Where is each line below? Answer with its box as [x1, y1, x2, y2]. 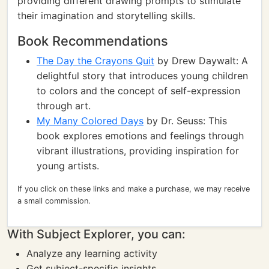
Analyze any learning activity [26, 247, 157, 259]
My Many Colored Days [37, 115, 144, 127]
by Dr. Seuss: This [144, 115, 227, 127]
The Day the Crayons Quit [37, 55, 154, 67]
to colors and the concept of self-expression [37, 85, 240, 97]
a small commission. [17, 196, 91, 205]
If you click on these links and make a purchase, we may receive [17, 184, 250, 193]
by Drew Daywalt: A [154, 55, 248, 67]
